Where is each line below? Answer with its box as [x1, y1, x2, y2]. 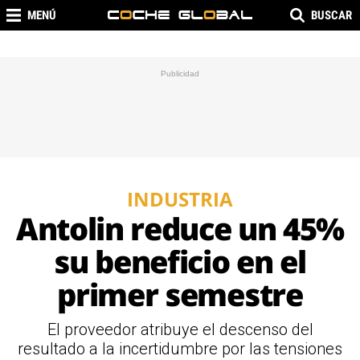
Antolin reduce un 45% [15, 207, 345, 249]
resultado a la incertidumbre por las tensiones [18, 339, 342, 358]
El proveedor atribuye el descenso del [47, 320, 313, 339]
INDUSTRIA [127, 186, 233, 212]
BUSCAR [311, 8, 352, 22]
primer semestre [57, 273, 303, 315]
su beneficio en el [54, 240, 306, 282]
